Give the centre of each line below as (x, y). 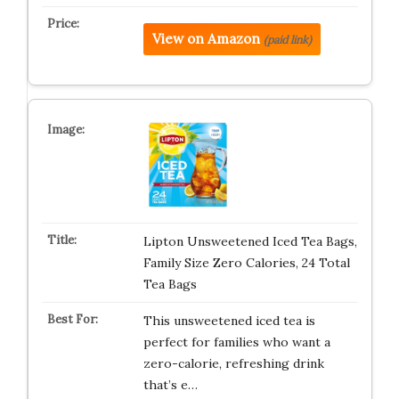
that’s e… (170, 385)
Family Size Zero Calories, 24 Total (246, 263)
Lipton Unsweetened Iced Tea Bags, (250, 241)
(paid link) (287, 40)
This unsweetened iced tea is (229, 321)
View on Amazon (206, 39)
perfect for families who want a (236, 342)
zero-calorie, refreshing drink (233, 363)
